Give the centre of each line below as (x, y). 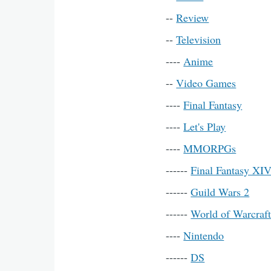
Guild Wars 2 (220, 192)
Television (199, 39)
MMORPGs (210, 148)
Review (193, 18)
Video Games (206, 83)
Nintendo (204, 235)
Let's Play (205, 126)
